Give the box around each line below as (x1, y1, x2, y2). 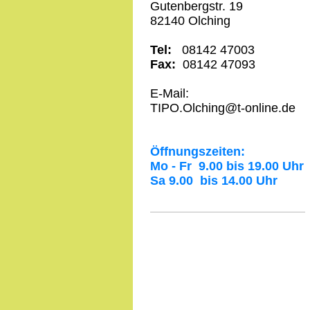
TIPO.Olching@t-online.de (150, 101, 295, 116)
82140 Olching (150, 14, 230, 28)
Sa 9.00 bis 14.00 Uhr (150, 174, 277, 188)
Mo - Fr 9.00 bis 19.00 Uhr (150, 159, 304, 174)
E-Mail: (150, 86, 189, 101)
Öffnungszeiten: (150, 145, 245, 159)
